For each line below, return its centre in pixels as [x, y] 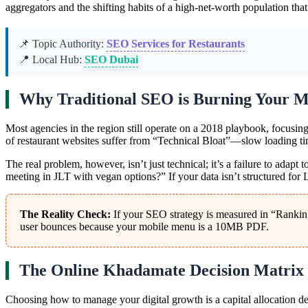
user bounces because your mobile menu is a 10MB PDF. [144, 227]
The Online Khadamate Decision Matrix [162, 271]
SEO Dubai [111, 60]
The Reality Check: [65, 214]
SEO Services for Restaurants [176, 44]
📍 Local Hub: [52, 60]
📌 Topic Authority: [63, 44]
